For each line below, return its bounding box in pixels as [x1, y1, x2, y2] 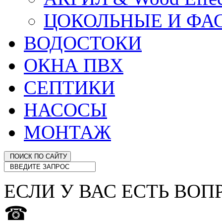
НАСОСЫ [24, 99, 107, 120]
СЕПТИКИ [24, 76, 115, 98]
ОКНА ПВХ [24, 54, 123, 76]
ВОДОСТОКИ [24, 32, 142, 54]
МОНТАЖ [24, 121, 111, 143]
